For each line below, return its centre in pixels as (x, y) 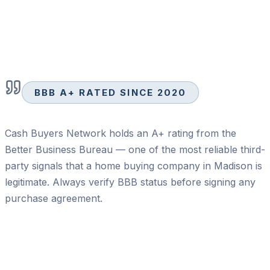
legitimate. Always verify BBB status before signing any (130, 182)
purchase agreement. (54, 199)
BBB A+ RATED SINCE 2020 (111, 93)
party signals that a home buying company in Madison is (133, 166)
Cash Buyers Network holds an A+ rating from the (121, 133)
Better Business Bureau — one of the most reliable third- (135, 150)
